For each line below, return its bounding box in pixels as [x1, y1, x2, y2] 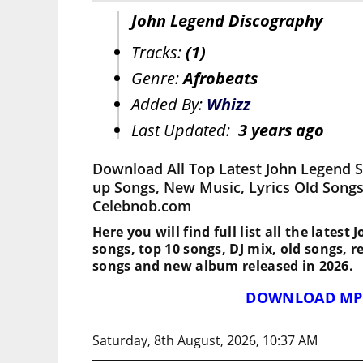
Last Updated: [131, 119, 238, 142]
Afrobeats [183, 67, 258, 90]
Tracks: [131, 41, 186, 64]
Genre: [131, 67, 183, 90]
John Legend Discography [131, 10, 322, 32]
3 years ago [238, 119, 324, 142]
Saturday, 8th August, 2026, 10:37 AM [92, 331, 318, 350]
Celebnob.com [92, 196, 191, 216]
